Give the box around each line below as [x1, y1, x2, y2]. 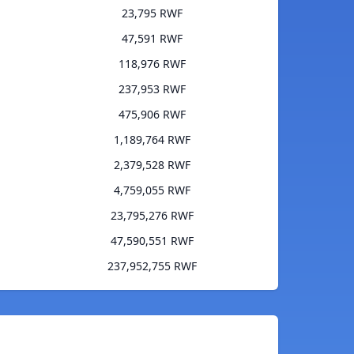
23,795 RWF [122, 6, 183, 21]
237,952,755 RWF [107, 258, 197, 274]
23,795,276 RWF [111, 208, 194, 224]
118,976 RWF [119, 56, 186, 72]
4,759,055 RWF [114, 183, 190, 198]
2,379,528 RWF [114, 157, 190, 173]
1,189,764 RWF [114, 132, 190, 148]
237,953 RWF [119, 81, 186, 97]
